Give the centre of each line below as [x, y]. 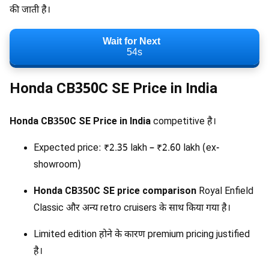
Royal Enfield [225, 192]
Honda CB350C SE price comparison [115, 192]
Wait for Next [131, 41]
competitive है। [183, 122]
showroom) [57, 165]
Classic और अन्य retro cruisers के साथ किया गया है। [132, 208]
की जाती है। [30, 11]
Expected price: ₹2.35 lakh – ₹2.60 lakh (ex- [126, 148]
